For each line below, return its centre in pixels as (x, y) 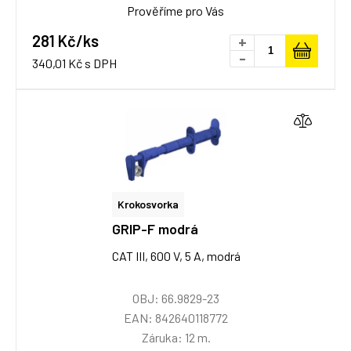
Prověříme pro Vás (175, 11)
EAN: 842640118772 (176, 318)
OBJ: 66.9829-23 (176, 298)
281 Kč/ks (65, 41)
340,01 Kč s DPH (74, 63)
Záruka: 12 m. (176, 337)
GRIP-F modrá (155, 229)
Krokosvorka (148, 204)
